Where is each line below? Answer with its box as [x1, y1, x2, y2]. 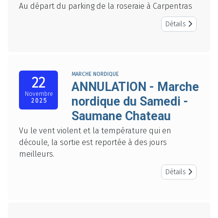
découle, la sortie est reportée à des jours [19, 138, 167, 147]
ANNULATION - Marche [72, 80, 199, 94]
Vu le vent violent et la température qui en [19, 126, 171, 136]
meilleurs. [19, 149, 54, 159]
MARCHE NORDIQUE [72, 71, 119, 78]
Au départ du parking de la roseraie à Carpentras [19, 1, 192, 11]
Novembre [24, 91, 53, 98]
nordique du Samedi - [72, 94, 188, 109]
